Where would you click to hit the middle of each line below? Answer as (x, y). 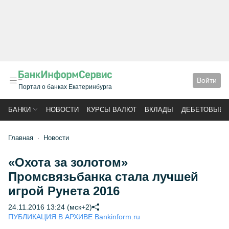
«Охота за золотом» (68, 162)
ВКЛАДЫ (159, 110)
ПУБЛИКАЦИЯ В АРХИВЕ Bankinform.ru (74, 217)
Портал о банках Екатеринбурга (65, 87)
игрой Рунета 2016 (64, 191)
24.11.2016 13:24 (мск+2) (50, 207)
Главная (21, 138)
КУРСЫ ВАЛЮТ (112, 110)
